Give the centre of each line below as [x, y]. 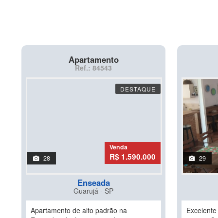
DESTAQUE [138, 89]
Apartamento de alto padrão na [79, 210]
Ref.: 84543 [93, 68]
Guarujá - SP [93, 191]
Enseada [93, 182]
